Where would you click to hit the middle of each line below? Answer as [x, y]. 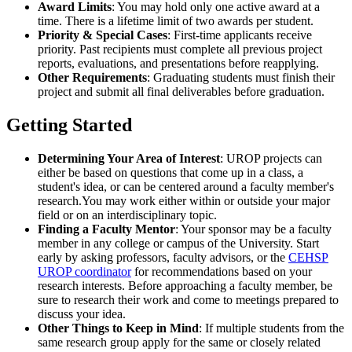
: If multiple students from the [271, 328]
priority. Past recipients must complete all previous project [180, 49]
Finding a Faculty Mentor [106, 229]
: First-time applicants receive [240, 35]
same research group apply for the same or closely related [179, 343]
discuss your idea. [83, 314]
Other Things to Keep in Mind [118, 328]
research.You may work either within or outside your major [184, 201]
